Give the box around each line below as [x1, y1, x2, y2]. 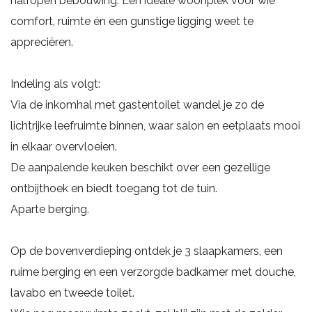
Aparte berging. [10, 202, 89, 216]
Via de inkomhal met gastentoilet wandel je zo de [10, 97, 264, 111]
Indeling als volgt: [10, 77, 100, 91]
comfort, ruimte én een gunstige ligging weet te [10, 14, 253, 28]
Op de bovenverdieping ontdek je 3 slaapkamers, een [10, 244, 283, 258]
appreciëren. [10, 35, 73, 49]
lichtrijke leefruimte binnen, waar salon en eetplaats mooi [10, 118, 300, 132]
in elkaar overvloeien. [10, 139, 117, 153]
